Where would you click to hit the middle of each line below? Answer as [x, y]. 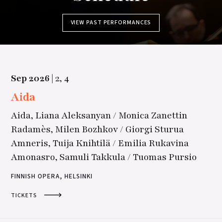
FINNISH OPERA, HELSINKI [52, 177]
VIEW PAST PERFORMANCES [111, 22]
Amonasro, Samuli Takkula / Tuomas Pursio [104, 157]
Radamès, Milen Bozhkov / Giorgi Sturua [98, 129]
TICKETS [24, 196]
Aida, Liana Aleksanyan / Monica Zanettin [99, 115]
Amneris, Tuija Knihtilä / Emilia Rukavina [100, 143]
